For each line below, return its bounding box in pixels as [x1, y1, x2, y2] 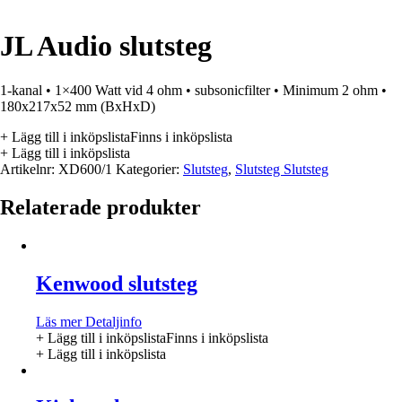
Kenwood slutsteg [36, 271, 197, 295]
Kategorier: [116, 161, 183, 177]
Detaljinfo [82, 313, 142, 329]
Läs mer [36, 313, 82, 329]
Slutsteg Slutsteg [235, 161, 328, 177]
